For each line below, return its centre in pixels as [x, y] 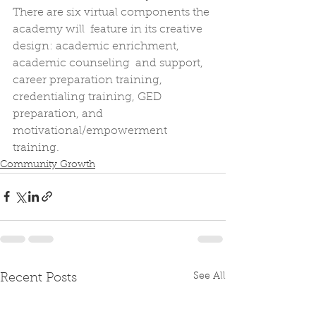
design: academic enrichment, [97, 46]
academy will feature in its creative [109, 29]
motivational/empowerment [91, 131]
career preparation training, [89, 80]
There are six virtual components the [113, 12]
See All [209, 276]
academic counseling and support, [109, 63]
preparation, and [59, 114]
